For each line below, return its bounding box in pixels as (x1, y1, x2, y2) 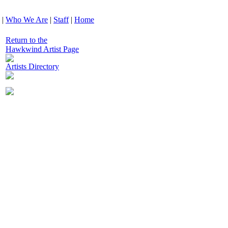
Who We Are (6, 15, 48, 24)
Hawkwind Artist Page (6, 45, 79, 53)
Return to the (6, 36, 47, 44)
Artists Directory (6, 62, 59, 71)
